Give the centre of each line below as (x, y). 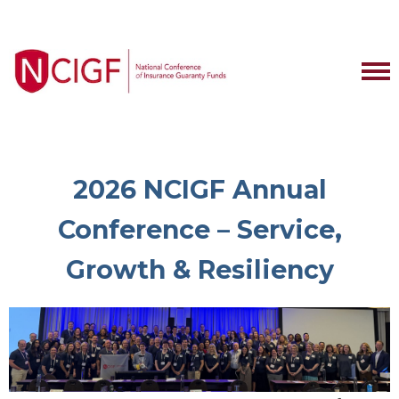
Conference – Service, (199, 229)
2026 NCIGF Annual (199, 189)
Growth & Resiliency (199, 269)
